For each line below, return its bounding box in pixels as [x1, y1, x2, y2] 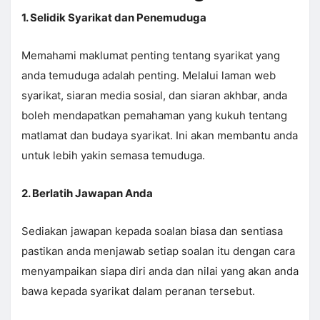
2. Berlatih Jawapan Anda [21, 186, 153, 201]
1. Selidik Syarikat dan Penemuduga [21, 11, 206, 25]
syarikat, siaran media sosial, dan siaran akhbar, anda [21, 89, 287, 103]
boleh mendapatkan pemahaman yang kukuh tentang [21, 109, 287, 123]
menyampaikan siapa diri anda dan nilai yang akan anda [21, 264, 299, 279]
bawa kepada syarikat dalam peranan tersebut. [21, 284, 255, 299]
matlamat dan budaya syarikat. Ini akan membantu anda [21, 129, 298, 143]
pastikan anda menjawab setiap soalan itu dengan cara [21, 244, 295, 259]
